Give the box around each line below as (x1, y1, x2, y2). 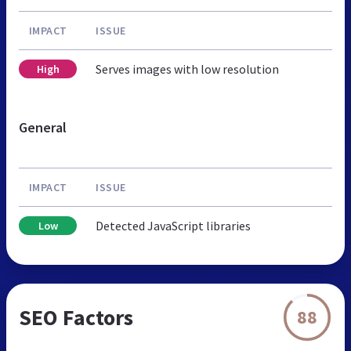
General (19, 118, 67, 136)
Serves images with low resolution (96, 60, 279, 77)
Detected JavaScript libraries (96, 217, 251, 233)
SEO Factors (19, 302, 133, 331)
